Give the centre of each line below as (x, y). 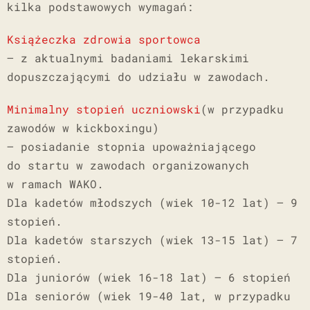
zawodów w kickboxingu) (83, 128)
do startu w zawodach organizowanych (128, 165)
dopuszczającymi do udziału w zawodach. (138, 77)
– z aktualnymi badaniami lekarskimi (128, 58)
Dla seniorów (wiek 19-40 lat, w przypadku (149, 296)
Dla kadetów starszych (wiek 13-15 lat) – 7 (152, 240)
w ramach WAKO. (55, 184)
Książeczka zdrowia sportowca (104, 39)
